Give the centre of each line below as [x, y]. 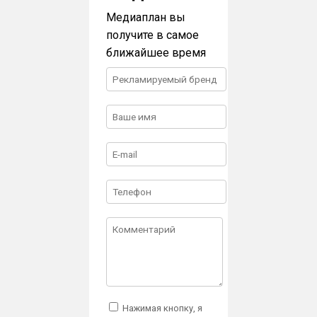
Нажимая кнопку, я [162, 309]
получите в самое [153, 35]
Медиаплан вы [146, 18]
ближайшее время [156, 53]
